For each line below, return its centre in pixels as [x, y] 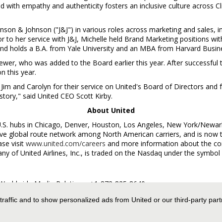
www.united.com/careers [66, 143]
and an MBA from [145, 48]
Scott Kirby [94, 96]
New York [182, 125]
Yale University [91, 48]
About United [111, 110]
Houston [106, 125]
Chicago [48, 125]
